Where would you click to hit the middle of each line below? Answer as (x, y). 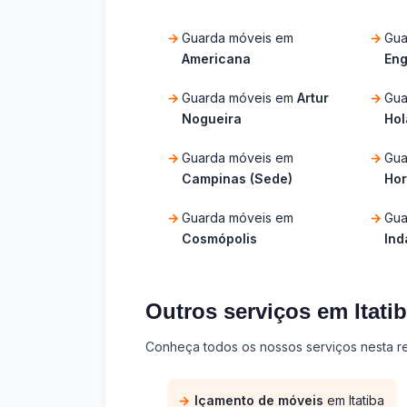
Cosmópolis (219, 238)
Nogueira (212, 118)
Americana (216, 58)
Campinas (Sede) (237, 178)
